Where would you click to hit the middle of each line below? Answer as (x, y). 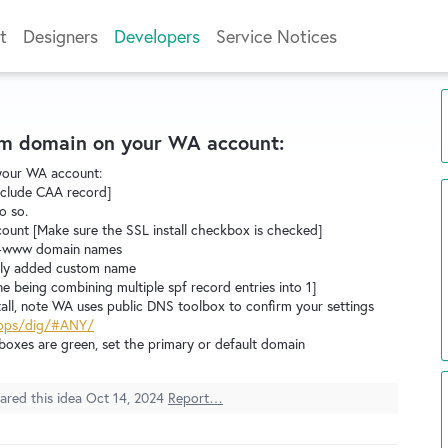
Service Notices (276, 36)
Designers (60, 36)
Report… (195, 397)
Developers (157, 36)
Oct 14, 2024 (125, 397)
